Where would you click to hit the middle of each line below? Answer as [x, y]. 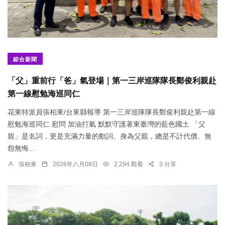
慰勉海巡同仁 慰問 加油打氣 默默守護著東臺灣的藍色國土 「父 [106, 124]
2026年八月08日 [75, 164]
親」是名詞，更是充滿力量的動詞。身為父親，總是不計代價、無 [109, 136]
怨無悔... [21, 148]
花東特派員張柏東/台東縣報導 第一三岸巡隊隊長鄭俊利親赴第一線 [111, 112]
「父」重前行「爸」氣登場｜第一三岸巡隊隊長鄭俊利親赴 [112, 81]
